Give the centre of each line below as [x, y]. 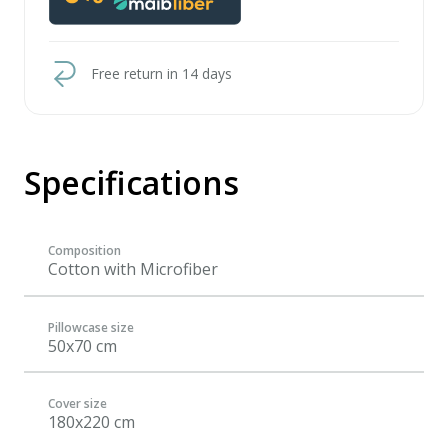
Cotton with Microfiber [133, 269]
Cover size [77, 403]
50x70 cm [82, 345]
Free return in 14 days [161, 73]
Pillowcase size [91, 327]
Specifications [131, 182]
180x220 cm [91, 422]
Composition [84, 250]
